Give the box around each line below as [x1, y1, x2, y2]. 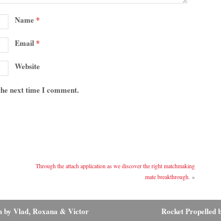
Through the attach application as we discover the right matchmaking [36, 162, 195, 170]
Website [15, 61, 40, 72]
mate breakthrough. [145, 173, 190, 181]
